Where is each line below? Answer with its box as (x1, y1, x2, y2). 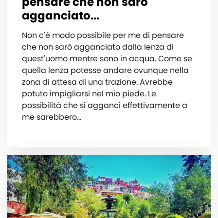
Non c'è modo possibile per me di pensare (22, 29, 184, 41)
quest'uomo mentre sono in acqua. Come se (22, 53, 192, 64)
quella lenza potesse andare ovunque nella (22, 64, 189, 76)
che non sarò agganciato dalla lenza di (22, 41, 174, 53)
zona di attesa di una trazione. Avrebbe (22, 76, 173, 88)
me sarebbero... (22, 111, 81, 123)
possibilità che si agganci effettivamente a (22, 99, 187, 111)
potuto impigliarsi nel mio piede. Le (22, 88, 156, 99)
